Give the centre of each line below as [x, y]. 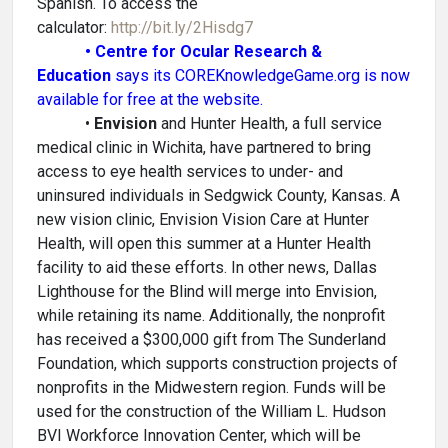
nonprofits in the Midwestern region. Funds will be [211, 387]
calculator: [74, 27]
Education [76, 75]
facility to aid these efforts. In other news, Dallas [207, 267]
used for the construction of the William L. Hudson [211, 411]
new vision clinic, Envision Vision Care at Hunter [203, 219]
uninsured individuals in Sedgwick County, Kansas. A [218, 195]
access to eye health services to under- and [190, 171]
